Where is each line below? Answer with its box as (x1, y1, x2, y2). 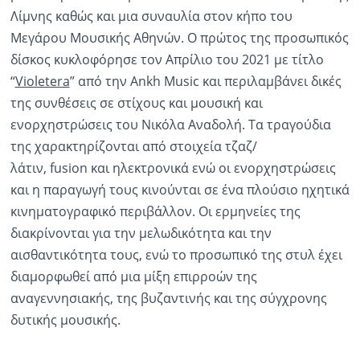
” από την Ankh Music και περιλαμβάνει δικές (69, 72, 342, 91)
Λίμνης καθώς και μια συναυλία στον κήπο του (10, 7, 292, 26)
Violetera (14, 72, 70, 91)
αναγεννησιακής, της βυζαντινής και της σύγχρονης (10, 289, 327, 308)
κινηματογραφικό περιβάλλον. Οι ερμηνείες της (10, 202, 301, 221)
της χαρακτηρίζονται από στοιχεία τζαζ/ (10, 137, 257, 156)
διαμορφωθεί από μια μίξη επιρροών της (10, 268, 257, 286)
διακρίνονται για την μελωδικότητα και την (10, 224, 272, 243)
